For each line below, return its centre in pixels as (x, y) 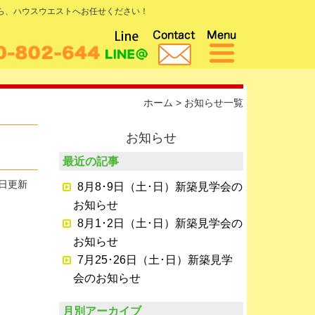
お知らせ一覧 (214, 103)
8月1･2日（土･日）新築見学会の (160, 223)
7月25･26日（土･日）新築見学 (155, 260)
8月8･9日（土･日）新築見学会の (160, 187)
